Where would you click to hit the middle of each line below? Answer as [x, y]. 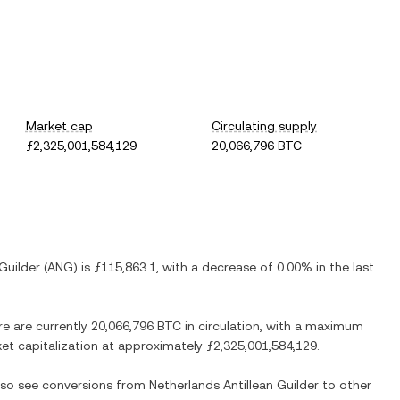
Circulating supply [265, 126]
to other [345, 385]
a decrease [224, 267]
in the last [343, 267]
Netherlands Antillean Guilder [234, 385]
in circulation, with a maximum [272, 326]
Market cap [59, 126]
